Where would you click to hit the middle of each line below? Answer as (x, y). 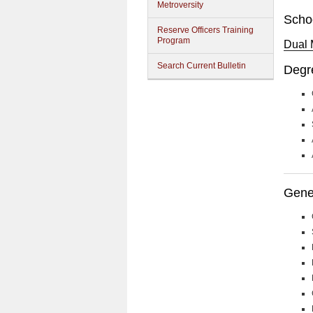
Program (174, 41)
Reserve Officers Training (205, 30)
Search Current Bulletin (202, 66)
